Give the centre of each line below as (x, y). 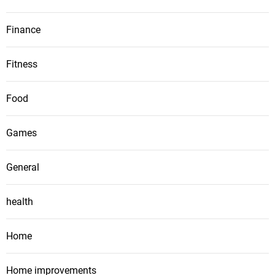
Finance (23, 30)
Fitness (22, 64)
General (23, 168)
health (20, 202)
